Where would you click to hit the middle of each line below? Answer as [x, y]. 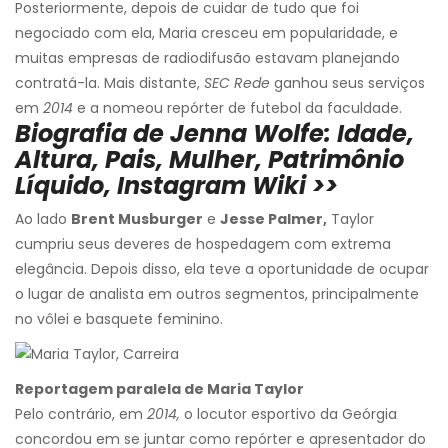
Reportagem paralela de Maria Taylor [159, 388]
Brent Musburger [137, 218]
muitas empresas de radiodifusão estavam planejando [207, 57]
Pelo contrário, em [81, 413]
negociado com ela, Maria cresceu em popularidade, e [206, 32]
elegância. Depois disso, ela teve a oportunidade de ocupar [222, 268]
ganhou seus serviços [347, 82]
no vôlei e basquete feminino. [119, 318]
